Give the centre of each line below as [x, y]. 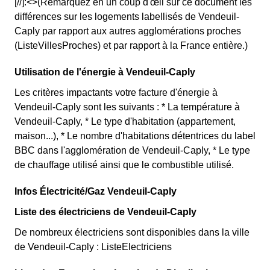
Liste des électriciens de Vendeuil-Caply [105, 212]
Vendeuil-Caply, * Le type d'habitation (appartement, [125, 121]
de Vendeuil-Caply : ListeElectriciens [93, 247]
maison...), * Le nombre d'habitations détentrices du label [135, 136]
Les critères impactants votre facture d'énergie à [116, 93]
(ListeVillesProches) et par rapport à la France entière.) [131, 46]
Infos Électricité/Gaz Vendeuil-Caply [96, 191]
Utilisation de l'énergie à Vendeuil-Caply [105, 72]
